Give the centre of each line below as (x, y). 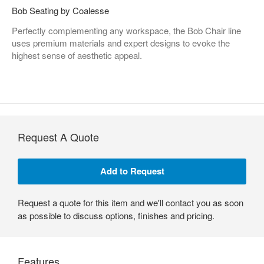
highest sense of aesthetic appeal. (77, 55)
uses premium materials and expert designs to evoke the (121, 42)
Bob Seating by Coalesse (60, 10)
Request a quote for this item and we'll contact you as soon (131, 202)
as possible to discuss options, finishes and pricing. (116, 215)
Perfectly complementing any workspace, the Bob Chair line (126, 30)
